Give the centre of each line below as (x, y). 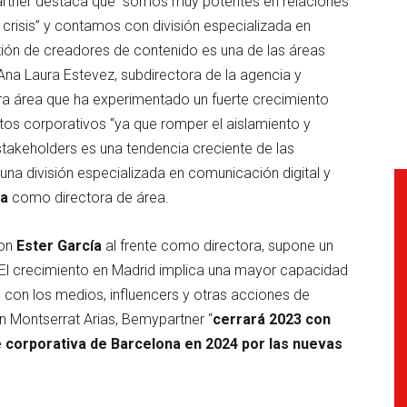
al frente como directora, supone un (218, 245)
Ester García (59, 245)
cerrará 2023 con (272, 319)
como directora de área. (89, 197)
